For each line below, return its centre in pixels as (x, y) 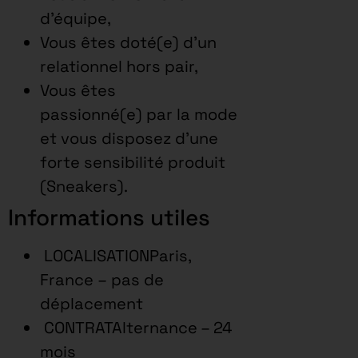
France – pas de (102, 279)
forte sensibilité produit (133, 162)
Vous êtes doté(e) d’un (128, 42)
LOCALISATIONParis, (115, 255)
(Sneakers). (84, 186)
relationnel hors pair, (119, 66)
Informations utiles (109, 217)
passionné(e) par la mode (139, 114)
